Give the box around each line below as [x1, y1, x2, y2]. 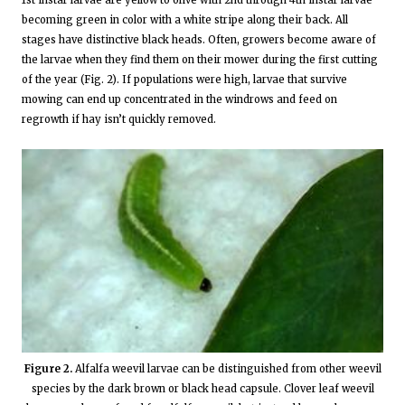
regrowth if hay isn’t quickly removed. [22, 112, 216, 126]
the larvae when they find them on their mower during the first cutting [22, 52, 378, 66]
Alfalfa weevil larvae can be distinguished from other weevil [71, 362, 381, 375]
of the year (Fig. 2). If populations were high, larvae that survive [22, 72, 347, 86]
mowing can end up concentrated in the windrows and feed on [22, 92, 337, 106]
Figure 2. [24, 362, 72, 375]
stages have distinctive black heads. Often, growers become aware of [22, 33, 376, 46]
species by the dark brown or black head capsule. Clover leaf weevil [31, 381, 374, 395]
